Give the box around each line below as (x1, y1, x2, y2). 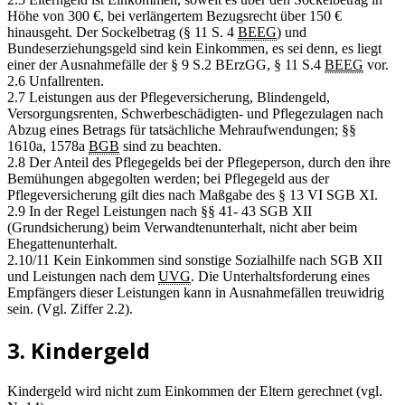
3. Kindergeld (7, 334, 150, 365)
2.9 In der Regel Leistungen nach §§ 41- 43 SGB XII (7, 203, 312, 220)
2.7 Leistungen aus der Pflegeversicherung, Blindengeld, (7, 89, 330, 106)
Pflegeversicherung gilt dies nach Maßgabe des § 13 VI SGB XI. (7, 187, 378, 203)
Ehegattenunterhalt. (7, 236, 118, 252)
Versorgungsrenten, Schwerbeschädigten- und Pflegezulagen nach (7, 106, 383, 122)
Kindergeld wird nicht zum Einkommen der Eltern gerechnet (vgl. (7, 382, 382, 399)
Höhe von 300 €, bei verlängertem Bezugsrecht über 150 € (7, 8, 342, 24)
